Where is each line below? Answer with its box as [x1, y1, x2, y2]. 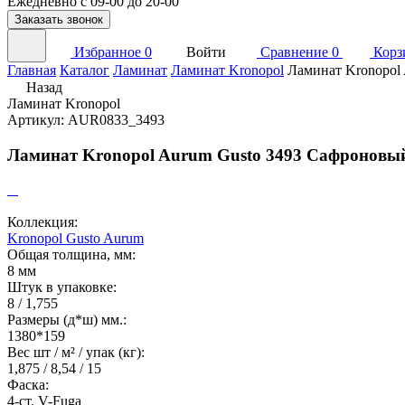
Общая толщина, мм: [7, 247, 136, 263]
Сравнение [260, 44, 328, 60]
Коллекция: [7, 214, 78, 231]
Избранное [74, 44, 141, 60]
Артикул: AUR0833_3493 [7, 112, 165, 127]
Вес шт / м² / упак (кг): [7, 344, 145, 361]
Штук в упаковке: [7, 279, 117, 296]
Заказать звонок [14, 13, 103, 26]
